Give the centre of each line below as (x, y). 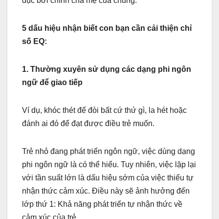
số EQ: (34, 41)
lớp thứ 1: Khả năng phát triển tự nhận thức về (102, 204)
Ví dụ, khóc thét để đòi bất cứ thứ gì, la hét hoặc (104, 110)
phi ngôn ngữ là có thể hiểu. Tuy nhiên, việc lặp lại (109, 164)
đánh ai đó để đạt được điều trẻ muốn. (88, 123)
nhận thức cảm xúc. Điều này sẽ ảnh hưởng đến (106, 191)
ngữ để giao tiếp (52, 82)
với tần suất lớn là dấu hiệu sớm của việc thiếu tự (108, 177)
